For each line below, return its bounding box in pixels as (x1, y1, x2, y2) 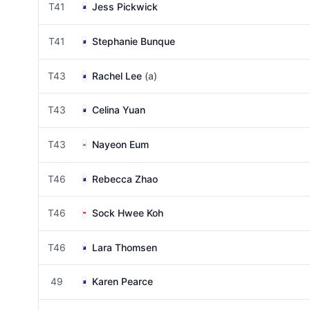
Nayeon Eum (92, 138, 149, 150)
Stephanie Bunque (92, 35, 175, 47)
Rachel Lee (92, 70, 142, 82)
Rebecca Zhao (92, 173, 158, 185)
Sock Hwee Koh (92, 207, 163, 219)
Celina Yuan (92, 104, 145, 116)
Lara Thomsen (92, 241, 157, 253)
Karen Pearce (92, 275, 153, 287)
